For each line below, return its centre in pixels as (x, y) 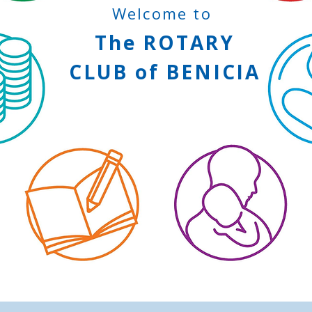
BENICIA (213, 72)
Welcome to (162, 13)
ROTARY (189, 42)
